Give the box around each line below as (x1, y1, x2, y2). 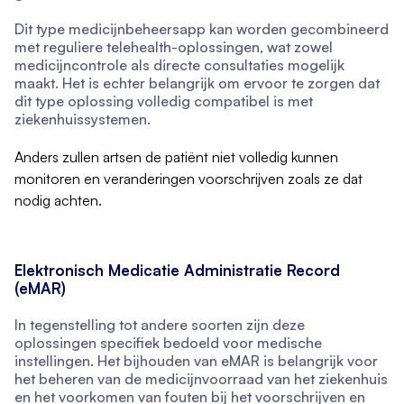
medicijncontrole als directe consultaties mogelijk (14, 56, 344, 75)
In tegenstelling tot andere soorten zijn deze (14, 316, 305, 335)
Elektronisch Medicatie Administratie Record (14, 261, 340, 280)
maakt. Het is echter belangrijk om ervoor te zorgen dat (14, 74, 380, 93)
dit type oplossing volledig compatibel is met (14, 92, 313, 111)
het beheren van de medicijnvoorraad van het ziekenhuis (14, 370, 388, 389)
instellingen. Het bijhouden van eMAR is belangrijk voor (14, 352, 378, 371)
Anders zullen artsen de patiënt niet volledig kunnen (14, 148, 338, 167)
